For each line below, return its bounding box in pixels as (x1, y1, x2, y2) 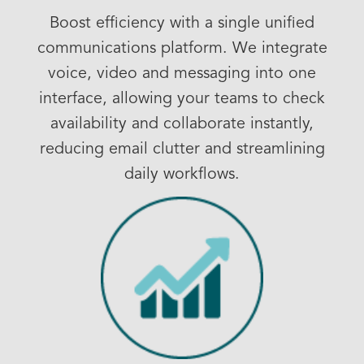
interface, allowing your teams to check (39, 91, 325, 107)
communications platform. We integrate (37, 41, 327, 57)
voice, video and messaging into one (48, 66, 316, 82)
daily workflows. (124, 167, 240, 183)
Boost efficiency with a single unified (50, 15, 314, 32)
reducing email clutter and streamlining (39, 141, 325, 158)
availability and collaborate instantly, (50, 116, 314, 132)
